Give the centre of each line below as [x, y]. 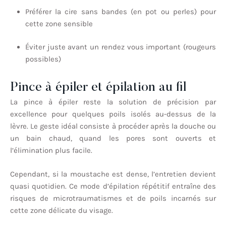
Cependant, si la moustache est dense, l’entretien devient [113, 174]
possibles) [43, 59]
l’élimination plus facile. [51, 151]
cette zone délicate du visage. [62, 210]
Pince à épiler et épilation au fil [98, 88]
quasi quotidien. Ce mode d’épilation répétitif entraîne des [113, 186]
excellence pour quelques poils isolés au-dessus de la [113, 114]
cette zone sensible [59, 23]
